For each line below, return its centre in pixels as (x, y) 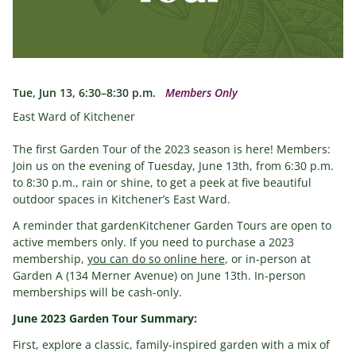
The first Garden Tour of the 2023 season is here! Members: (171, 149)
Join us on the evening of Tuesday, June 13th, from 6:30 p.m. (173, 165)
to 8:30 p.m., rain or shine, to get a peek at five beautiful (162, 182)
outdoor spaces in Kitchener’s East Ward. (121, 199)
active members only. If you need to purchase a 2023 (153, 242)
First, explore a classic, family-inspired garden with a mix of (171, 344)
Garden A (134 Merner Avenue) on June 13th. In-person (159, 275)
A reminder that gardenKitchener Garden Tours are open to (172, 225)
